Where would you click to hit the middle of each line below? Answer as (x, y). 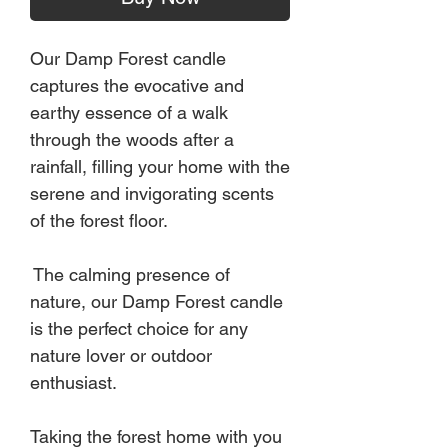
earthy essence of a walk (129, 112)
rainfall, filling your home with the (160, 166)
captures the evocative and (137, 85)
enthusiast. (73, 382)
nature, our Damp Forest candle (156, 301)
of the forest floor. (99, 220)
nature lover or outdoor (121, 355)
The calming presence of (130, 274)
